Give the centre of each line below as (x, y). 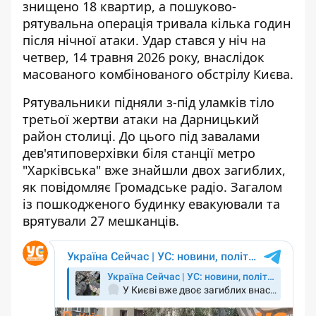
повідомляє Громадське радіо (132, 187)
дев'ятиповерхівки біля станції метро (139, 153)
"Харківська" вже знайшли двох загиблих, (154, 170)
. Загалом (253, 187)
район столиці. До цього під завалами (141, 136)
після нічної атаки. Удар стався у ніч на (144, 40)
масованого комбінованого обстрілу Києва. (158, 74)
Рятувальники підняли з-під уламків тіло (148, 102)
